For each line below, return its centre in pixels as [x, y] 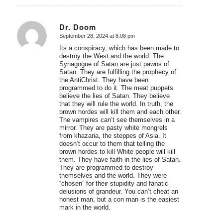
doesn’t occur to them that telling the [112, 143]
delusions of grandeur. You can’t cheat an [118, 191]
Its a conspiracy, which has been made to [119, 48]
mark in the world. [85, 207]
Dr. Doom [77, 27]
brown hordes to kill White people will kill [117, 151]
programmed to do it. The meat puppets [116, 88]
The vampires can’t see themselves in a [117, 119]
